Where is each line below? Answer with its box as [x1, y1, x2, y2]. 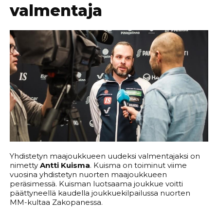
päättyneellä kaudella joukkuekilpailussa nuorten [10, 188, 190, 198]
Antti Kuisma [40, 161, 90, 170]
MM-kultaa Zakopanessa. [10, 198, 105, 207]
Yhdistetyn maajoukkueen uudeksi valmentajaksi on [10, 151, 200, 161]
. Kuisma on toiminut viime [90, 161, 187, 170]
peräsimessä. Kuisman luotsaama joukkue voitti [10, 179, 183, 189]
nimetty [10, 161, 40, 170]
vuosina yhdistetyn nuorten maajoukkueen [10, 170, 167, 180]
